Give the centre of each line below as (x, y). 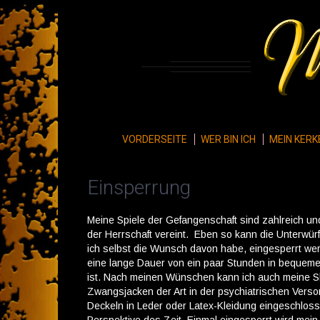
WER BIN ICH (228, 139)
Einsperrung (139, 187)
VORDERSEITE (154, 139)
